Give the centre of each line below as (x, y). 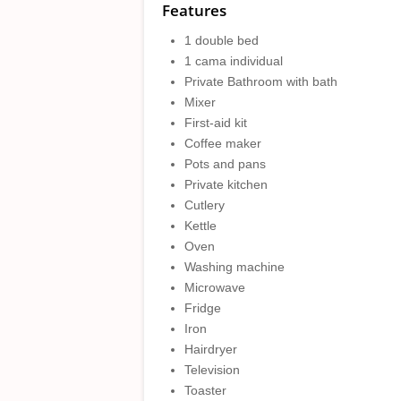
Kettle (200, 226)
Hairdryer (211, 349)
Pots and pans (225, 164)
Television (212, 370)
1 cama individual (234, 61)
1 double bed (222, 40)
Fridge (203, 308)
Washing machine (235, 267)
